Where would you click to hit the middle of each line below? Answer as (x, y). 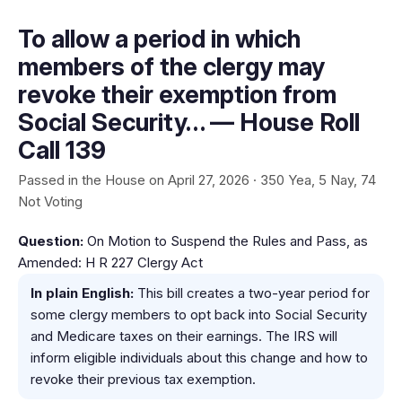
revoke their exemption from (177, 95)
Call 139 (62, 150)
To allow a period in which (159, 39)
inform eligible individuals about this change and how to (199, 358)
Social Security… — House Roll (189, 122)
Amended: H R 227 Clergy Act (110, 262)
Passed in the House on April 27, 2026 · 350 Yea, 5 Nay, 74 (197, 180)
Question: (51, 241)
